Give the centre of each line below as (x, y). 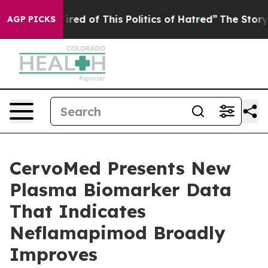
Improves (54, 254)
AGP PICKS (31, 19)
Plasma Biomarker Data (121, 190)
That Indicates (78, 211)
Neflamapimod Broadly (118, 233)
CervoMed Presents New (120, 168)
